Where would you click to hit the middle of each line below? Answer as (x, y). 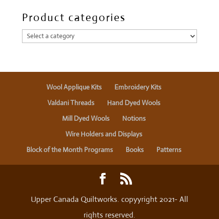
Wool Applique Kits (74, 87)
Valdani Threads (71, 103)
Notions (134, 119)
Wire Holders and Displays (104, 134)
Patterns (169, 150)
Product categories (74, 18)
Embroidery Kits (138, 87)
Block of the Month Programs (70, 150)
